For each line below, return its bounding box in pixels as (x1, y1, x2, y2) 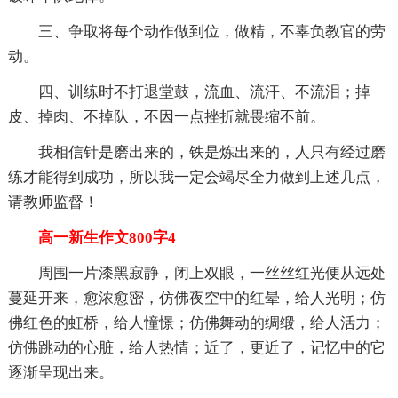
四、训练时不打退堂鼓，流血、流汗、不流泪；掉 (7, 84, 370, 101)
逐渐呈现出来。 (7, 364, 114, 382)
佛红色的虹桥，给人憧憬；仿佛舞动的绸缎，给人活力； (7, 314, 386, 332)
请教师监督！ (7, 194, 99, 211)
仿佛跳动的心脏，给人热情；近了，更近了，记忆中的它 (7, 339, 386, 357)
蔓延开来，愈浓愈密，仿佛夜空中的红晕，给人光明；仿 (7, 290, 386, 307)
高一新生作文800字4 (7, 229, 176, 247)
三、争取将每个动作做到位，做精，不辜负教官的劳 (7, 23, 386, 41)
